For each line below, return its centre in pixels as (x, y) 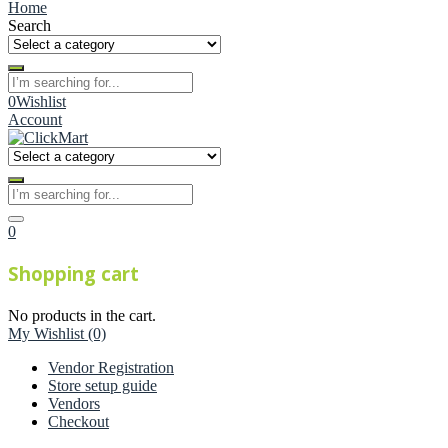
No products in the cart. (82, 315)
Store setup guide (102, 385)
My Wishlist (48, 333)
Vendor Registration (111, 367)
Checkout (78, 421)
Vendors (74, 403)
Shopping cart (73, 274)
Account (35, 120)
